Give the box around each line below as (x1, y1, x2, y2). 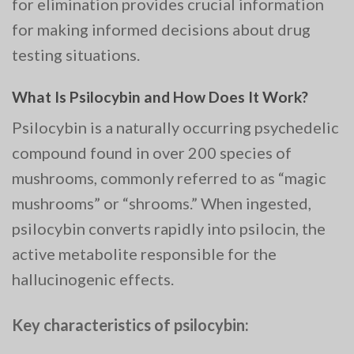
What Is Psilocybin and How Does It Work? (12, 88, 308, 107)
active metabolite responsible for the (12, 243, 277, 263)
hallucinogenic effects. (12, 269, 174, 288)
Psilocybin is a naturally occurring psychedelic (12, 117, 339, 137)
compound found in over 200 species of (12, 142, 292, 162)
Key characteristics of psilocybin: (12, 314, 249, 334)
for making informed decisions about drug (12, 20, 311, 40)
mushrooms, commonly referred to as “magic (12, 168, 326, 187)
